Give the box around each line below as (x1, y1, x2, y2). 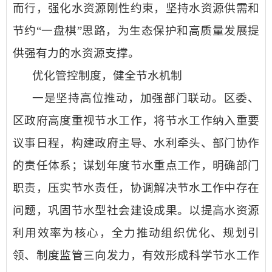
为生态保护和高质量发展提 (117, 24, 260, 37)
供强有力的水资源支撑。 (13, 47, 140, 59)
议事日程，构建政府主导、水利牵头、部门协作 (13, 137, 259, 149)
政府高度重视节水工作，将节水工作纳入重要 (24, 114, 260, 127)
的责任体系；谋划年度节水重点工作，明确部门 (13, 159, 259, 172)
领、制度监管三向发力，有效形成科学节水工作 (13, 249, 259, 262)
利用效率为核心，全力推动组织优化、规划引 (13, 226, 259, 239)
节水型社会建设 (71, 204, 154, 217)
